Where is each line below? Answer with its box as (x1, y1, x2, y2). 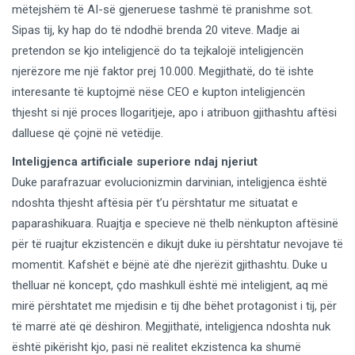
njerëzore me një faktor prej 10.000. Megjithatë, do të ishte (12, 63, 314, 78)
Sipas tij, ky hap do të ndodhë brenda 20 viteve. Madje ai (12, 22, 300, 37)
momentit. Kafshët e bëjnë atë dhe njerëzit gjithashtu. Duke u (12, 257, 327, 272)
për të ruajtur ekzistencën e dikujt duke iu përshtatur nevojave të (12, 236, 343, 251)
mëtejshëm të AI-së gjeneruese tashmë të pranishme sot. (12, 2, 313, 17)
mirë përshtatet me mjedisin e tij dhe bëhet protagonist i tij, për (12, 298, 337, 313)
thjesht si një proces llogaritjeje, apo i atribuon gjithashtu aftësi (12, 105, 337, 120)
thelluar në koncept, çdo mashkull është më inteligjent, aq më (12, 277, 328, 292)
